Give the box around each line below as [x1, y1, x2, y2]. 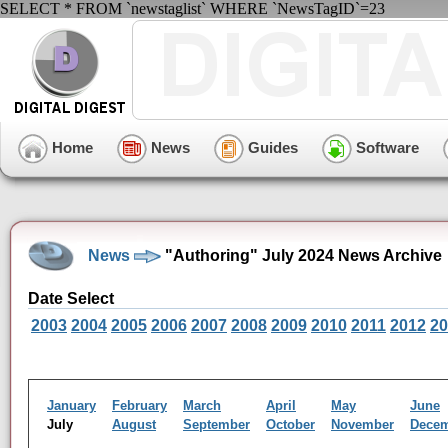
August [112, 417, 156, 432]
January [47, 398, 96, 413]
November [331, 417, 394, 432]
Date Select [28, 290, 114, 307]
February [112, 398, 167, 413]
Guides [244, 138, 298, 156]
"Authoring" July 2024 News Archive [161, 246, 442, 264]
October [266, 417, 315, 432]
